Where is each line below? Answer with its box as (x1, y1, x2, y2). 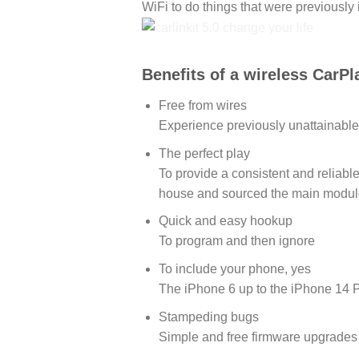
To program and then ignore (158, 234, 315, 248)
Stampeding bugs (158, 309, 259, 324)
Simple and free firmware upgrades (158, 329, 357, 344)
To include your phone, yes (158, 262, 311, 276)
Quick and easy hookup (158, 214, 292, 228)
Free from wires (158, 99, 247, 113)
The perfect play (158, 146, 250, 160)
